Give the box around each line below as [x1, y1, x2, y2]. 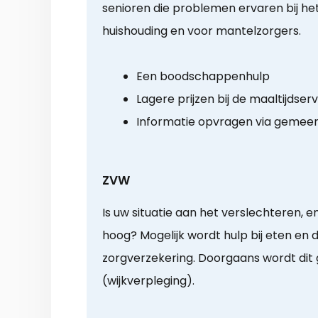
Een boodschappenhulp [136, 68, 270, 85]
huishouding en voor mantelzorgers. [102, 23, 301, 40]
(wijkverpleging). [102, 273, 194, 290]
